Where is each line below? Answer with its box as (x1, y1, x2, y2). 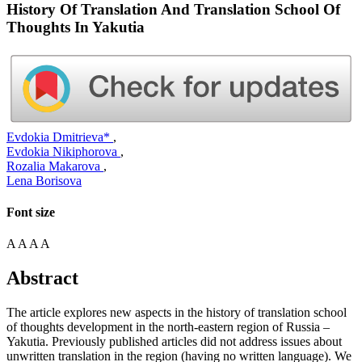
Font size (6, 205, 55, 220)
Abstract (6, 267, 78, 289)
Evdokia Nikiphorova (6, 144, 120, 158)
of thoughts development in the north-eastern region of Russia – (6, 320, 330, 335)
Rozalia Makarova (6, 158, 103, 173)
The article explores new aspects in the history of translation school (6, 305, 347, 320)
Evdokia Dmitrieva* (6, 129, 113, 144)
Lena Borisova (6, 173, 82, 187)
